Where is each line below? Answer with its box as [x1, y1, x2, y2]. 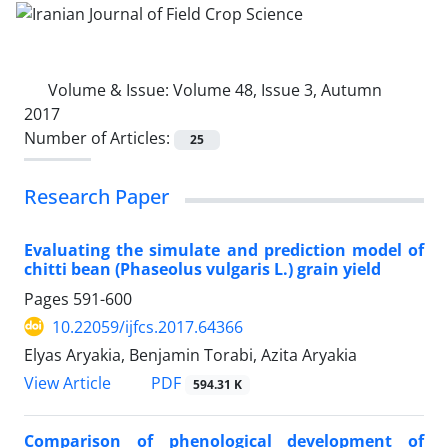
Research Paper [24, 182, 169, 210]
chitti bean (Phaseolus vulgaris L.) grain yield [24, 257, 381, 280]
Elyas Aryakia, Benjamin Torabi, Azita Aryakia [24, 343, 357, 366]
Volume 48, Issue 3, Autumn [173, 78, 382, 101]
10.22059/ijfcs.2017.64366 [52, 315, 243, 338]
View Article [24, 372, 111, 394]
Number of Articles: [24, 126, 174, 149]
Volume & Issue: [48, 78, 173, 101]
